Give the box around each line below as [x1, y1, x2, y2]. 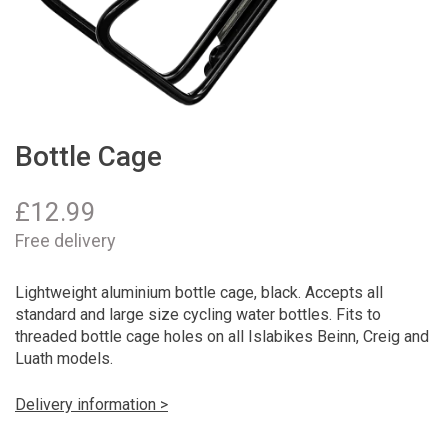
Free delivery [15, 229, 116, 251]
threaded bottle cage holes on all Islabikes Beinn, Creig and [15, 326, 429, 346]
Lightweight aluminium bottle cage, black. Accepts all [15, 282, 383, 302]
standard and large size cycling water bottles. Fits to [15, 304, 381, 324]
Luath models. [15, 348, 113, 368]
